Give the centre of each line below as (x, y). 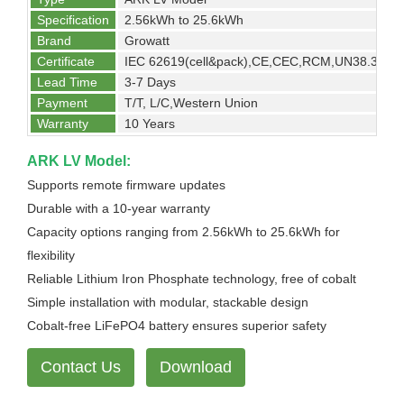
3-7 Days (150, 82)
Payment (62, 103)
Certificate (66, 61)
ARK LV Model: (81, 161)
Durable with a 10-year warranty (119, 208)
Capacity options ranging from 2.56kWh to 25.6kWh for (184, 232)
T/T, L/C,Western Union (191, 103)
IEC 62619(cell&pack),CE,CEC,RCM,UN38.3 (251, 61)
